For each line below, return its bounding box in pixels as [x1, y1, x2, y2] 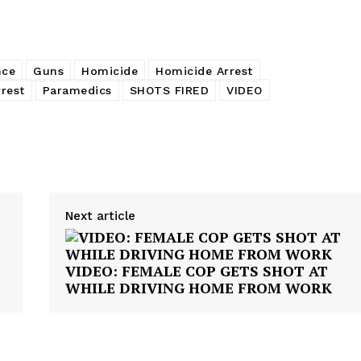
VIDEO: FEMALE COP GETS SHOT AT [64, 261, 328, 281]
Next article [64, 209, 135, 224]
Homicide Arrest [156, 64, 253, 78]
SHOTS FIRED [129, 84, 209, 98]
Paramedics [42, 84, 112, 98]
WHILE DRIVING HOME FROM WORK [64, 278, 332, 298]
